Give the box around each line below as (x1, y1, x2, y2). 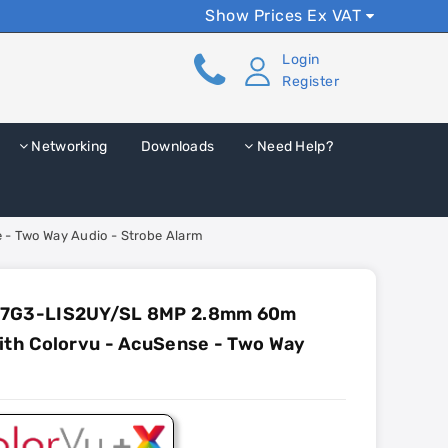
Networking (28, 138, 108, 155)
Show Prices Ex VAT (205, 6, 366, 25)
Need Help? (253, 138, 333, 155)
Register (282, 73, 339, 90)
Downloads (137, 138, 215, 155)
